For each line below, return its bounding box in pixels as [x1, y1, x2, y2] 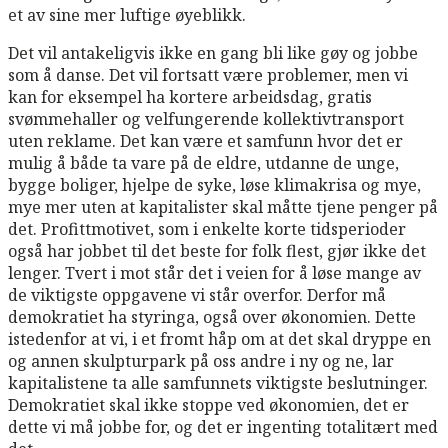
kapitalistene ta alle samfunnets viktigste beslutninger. [8, 371, 428, 394]
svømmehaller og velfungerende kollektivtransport [8, 107, 404, 130]
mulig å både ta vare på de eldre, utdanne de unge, [8, 151, 399, 174]
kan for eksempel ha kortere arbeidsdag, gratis [8, 85, 372, 108]
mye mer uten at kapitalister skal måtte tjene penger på [8, 195, 438, 218]
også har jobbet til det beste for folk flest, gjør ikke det [8, 239, 426, 262]
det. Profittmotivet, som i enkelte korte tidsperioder [8, 217, 406, 240]
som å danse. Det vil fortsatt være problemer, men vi [8, 63, 408, 86]
